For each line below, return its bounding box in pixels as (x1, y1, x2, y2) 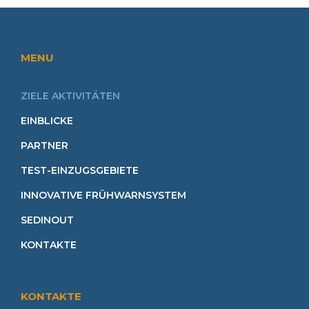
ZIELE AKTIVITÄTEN (21, 90, 120, 103)
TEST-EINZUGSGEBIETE (21, 164, 139, 177)
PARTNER (21, 139, 68, 152)
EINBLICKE (21, 114, 73, 128)
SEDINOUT (21, 214, 74, 227)
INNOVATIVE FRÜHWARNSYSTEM (21, 189, 186, 202)
